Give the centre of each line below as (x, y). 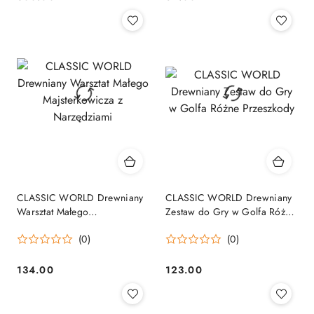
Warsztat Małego (53, 212)
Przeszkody (190, 226)
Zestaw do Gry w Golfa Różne (231, 212)
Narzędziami (45, 240)
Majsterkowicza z (54, 226)
